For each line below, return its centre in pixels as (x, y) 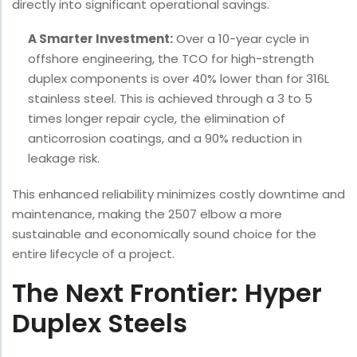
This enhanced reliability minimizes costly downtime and (178, 194)
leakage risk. (64, 159)
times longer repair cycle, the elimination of (157, 119)
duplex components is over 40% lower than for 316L (178, 79)
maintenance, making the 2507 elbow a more (147, 214)
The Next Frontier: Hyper (167, 293)
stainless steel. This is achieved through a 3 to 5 (170, 99)
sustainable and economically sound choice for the (164, 234)
